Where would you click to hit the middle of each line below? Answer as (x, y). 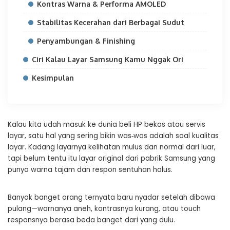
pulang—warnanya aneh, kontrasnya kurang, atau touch (104, 209)
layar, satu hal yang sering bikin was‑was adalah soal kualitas (113, 136)
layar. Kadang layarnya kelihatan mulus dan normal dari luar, (112, 147)
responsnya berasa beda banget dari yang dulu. (91, 220)
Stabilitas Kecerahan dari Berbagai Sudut (111, 22)
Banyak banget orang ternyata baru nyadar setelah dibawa (111, 197)
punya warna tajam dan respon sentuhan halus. (90, 170)
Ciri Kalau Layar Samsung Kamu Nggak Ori (108, 59)
